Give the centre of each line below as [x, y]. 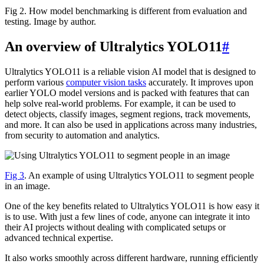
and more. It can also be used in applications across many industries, [131, 124]
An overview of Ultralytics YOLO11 [113, 46]
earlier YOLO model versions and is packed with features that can [127, 93]
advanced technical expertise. [59, 237]
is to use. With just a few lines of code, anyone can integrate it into [127, 216]
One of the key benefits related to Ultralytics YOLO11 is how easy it [132, 206]
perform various [35, 82]
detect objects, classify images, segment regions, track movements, [128, 114]
